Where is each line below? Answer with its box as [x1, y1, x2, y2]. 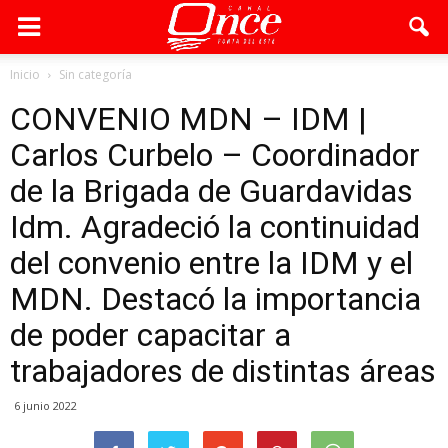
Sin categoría [59, 66, 132, 83]
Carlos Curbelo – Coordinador [10, 136, 420, 174]
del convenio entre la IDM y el [10, 244, 413, 282]
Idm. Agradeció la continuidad [10, 208, 420, 246]
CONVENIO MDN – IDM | [10, 100, 367, 138]
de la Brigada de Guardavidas [10, 172, 413, 210]
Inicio [10, 66, 40, 83]
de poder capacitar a [10, 316, 291, 354]
